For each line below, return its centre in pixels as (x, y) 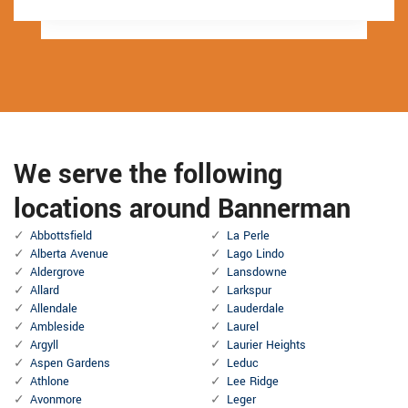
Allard (45, 291)
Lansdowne (257, 273)
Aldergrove (57, 273)
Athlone (50, 382)
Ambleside (57, 327)
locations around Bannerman (182, 209)
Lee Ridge (253, 382)
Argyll (44, 346)
